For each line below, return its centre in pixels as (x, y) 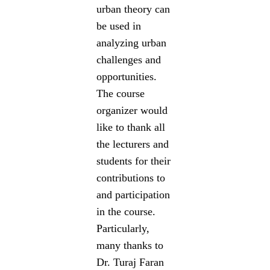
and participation (133, 194)
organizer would (132, 110)
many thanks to (130, 245)
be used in (119, 26)
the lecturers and (133, 144)
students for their (134, 161)
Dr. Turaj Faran (130, 262)
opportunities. (127, 76)
